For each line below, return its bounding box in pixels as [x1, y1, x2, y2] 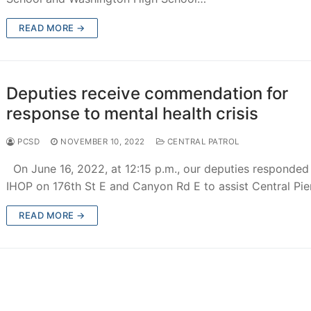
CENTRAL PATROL [165, 136, 239, 146]
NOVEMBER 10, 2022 [60, 136, 145, 146]
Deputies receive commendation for [6, 83, 289, 103]
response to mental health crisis [6, 103, 259, 124]
